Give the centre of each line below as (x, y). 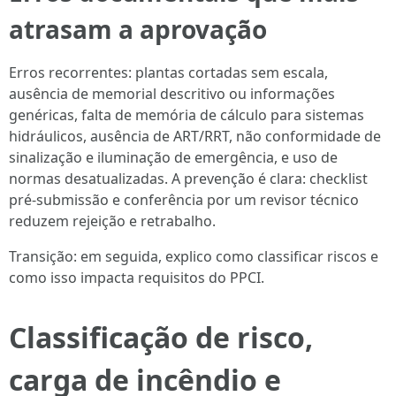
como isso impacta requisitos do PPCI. (137, 278)
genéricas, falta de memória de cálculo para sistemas (187, 115)
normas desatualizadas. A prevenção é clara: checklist (188, 179)
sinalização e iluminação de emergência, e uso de (173, 157)
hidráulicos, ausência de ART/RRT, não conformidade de (195, 136)
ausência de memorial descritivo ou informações (172, 94)
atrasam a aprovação (138, 29)
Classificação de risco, (161, 337)
